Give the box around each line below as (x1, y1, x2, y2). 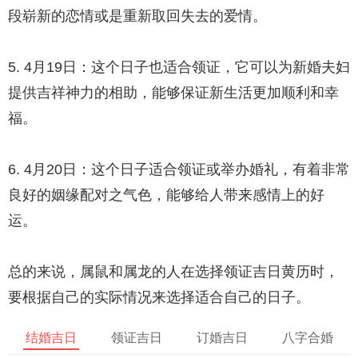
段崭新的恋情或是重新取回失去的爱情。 (8, 8, 267, 25)
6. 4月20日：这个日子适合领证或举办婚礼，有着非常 (8, 161, 350, 178)
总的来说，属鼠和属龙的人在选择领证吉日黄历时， (8, 264, 339, 280)
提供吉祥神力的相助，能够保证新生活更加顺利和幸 (8, 85, 339, 101)
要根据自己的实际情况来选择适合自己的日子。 (8, 289, 310, 306)
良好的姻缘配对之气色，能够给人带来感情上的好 (8, 187, 324, 204)
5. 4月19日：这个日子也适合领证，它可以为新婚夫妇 (8, 59, 350, 76)
